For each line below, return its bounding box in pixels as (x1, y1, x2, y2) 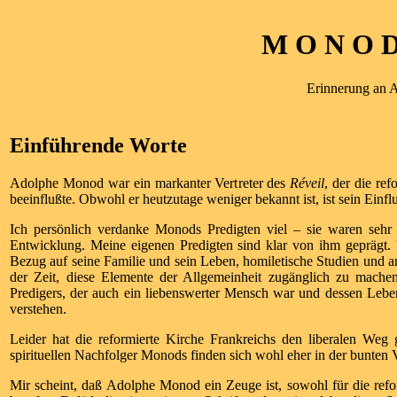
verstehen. (10, 300, 66, 316)
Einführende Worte (10, 133, 187, 157)
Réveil (290, 175, 325, 191)
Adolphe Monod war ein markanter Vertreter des (10, 175, 291, 191)
